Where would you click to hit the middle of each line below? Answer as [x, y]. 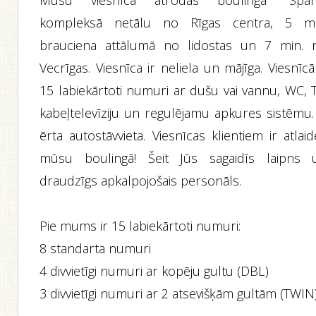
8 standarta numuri [96, 248]
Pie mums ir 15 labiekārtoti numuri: [140, 226]
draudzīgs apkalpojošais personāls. [141, 181]
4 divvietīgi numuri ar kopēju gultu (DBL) [154, 271]
